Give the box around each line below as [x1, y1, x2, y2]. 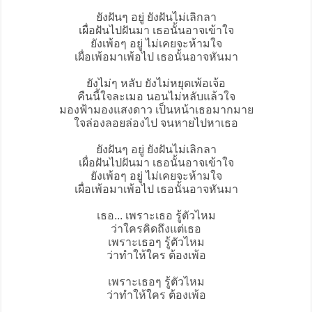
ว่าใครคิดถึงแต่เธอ [111, 223, 201, 235]
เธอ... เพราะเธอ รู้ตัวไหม [96, 210, 216, 222]
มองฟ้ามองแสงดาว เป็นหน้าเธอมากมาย [58, 104, 253, 116]
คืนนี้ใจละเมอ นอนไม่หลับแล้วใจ [77, 91, 235, 103]
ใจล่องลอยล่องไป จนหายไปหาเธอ [74, 117, 238, 130]
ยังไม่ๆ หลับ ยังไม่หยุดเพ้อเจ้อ [86, 77, 226, 90]
